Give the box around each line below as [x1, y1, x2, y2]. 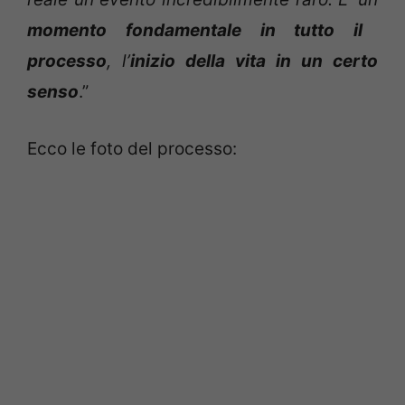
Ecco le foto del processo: [27, 137, 237, 159]
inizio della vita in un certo [130, 51, 378, 72]
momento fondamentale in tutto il [27, 20, 363, 42]
